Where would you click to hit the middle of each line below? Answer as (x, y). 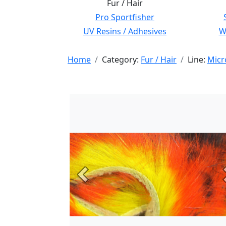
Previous (98, 180)
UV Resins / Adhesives (125, 31)
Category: (121, 60)
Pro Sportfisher (125, 17)
